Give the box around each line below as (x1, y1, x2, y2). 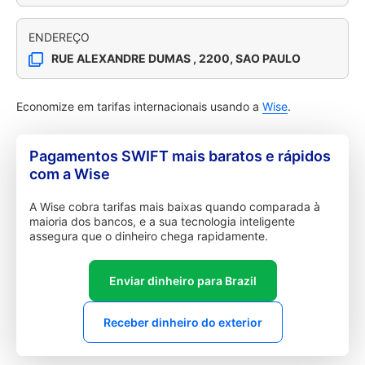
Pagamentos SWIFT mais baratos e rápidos (29, 147, 331, 165)
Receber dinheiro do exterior (103, 315, 262, 329)
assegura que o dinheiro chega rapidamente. (29, 229, 268, 243)
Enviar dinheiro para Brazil (108, 274, 257, 288)
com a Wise (29, 165, 110, 182)
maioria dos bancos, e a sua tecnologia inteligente (29, 214, 295, 228)
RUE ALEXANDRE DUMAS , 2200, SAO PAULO (51, 51, 301, 65)
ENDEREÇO (29, 30, 90, 44)
